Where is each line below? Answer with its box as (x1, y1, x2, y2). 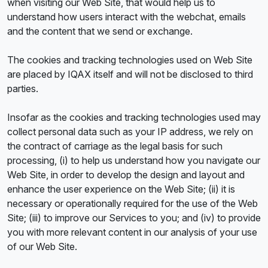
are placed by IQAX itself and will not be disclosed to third (7, 68, 253, 80)
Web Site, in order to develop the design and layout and (7, 169, 245, 181)
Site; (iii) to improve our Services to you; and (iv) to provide (7, 212, 261, 224)
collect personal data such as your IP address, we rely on (7, 126, 253, 138)
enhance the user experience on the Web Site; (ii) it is (7, 183, 235, 195)
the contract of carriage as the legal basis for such (7, 140, 223, 152)
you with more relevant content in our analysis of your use (7, 226, 257, 238)
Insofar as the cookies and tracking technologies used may (7, 111, 261, 123)
